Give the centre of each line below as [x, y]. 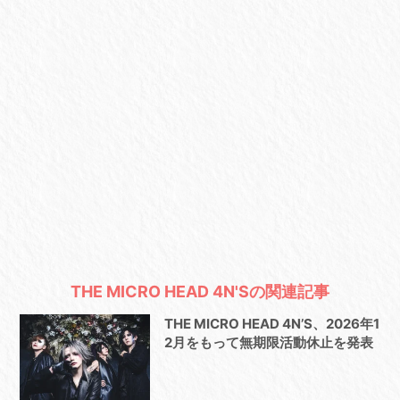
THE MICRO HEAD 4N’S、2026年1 [271, 323]
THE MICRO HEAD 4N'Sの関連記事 [200, 291]
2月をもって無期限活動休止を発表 [268, 342]
